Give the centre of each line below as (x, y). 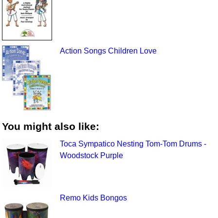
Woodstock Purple (91, 155)
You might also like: (51, 127)
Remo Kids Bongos (93, 198)
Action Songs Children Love (108, 51)
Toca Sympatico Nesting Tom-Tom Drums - (133, 144)
